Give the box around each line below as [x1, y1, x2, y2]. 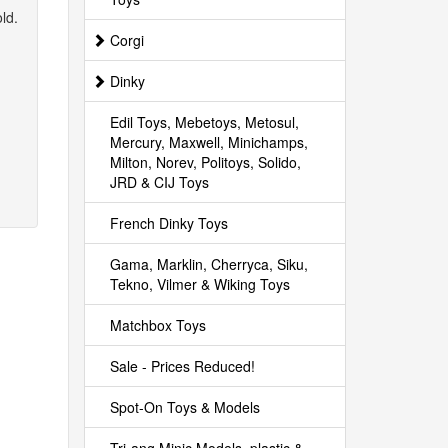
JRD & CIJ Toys [109, 172, 209, 192]
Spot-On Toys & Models [109, 397, 260, 417]
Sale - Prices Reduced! [109, 356, 255, 376]
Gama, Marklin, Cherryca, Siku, [109, 254, 308, 274]
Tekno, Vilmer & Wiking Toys [109, 274, 290, 294]
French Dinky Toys [109, 213, 228, 233]
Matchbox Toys [109, 315, 206, 335]
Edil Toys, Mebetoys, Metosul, [109, 112, 299, 132]
